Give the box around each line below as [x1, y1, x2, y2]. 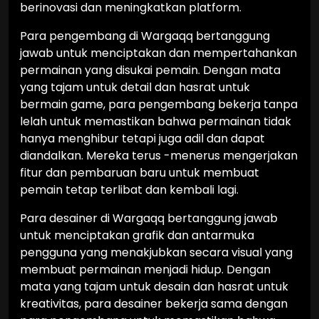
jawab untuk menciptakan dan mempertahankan [20, 45, 297, 61]
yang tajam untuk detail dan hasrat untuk [20, 79, 250, 95]
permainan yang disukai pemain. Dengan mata [20, 62, 281, 78]
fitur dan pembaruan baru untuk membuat [20, 164, 259, 181]
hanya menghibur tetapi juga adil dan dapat [20, 130, 265, 147]
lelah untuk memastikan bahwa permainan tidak [20, 113, 291, 130]
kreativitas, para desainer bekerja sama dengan [20, 296, 288, 312]
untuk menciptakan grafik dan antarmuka [20, 227, 254, 244]
